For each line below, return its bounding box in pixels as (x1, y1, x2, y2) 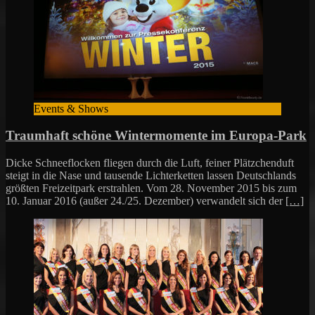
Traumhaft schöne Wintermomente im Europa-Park (6, 128, 307, 143)
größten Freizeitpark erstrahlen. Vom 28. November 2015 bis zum (6, 182, 297, 195)
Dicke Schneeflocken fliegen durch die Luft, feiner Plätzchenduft (6, 157, 294, 169)
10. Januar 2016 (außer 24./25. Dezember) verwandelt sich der (6, 195, 285, 207)
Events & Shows (34, 102, 108, 115)
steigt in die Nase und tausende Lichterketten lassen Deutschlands (6, 169, 296, 182)
